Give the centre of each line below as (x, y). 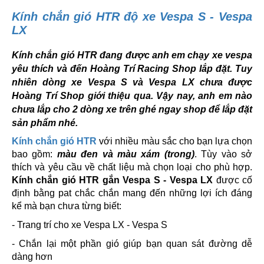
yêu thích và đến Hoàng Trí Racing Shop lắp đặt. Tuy (132, 69)
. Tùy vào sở (223, 154)
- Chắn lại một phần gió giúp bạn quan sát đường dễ (132, 244)
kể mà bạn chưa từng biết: (67, 206)
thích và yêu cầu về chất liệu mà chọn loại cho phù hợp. (132, 167)
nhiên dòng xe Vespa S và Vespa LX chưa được (132, 82)
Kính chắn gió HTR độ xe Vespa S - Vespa (132, 17)
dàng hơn (32, 257)
